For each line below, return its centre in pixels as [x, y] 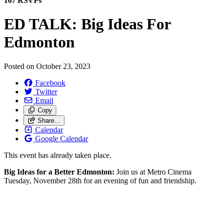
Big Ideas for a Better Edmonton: [60, 172]
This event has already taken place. [58, 155]
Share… [49, 120]
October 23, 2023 [63, 66]
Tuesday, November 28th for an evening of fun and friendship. [100, 180]
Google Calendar [62, 138]
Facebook [50, 83]
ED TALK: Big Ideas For [87, 24]
